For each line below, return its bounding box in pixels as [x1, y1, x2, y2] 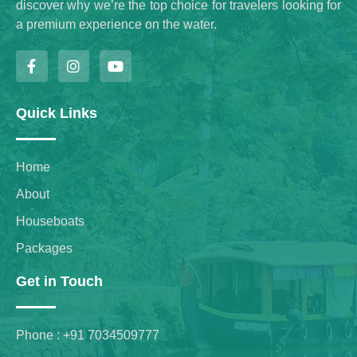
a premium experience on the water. [16, 18, 217, 32]
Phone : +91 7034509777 [16, 328, 159, 342]
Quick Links [16, 104, 97, 121]
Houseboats [16, 214, 84, 228]
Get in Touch [16, 273, 103, 289]
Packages [16, 241, 73, 255]
